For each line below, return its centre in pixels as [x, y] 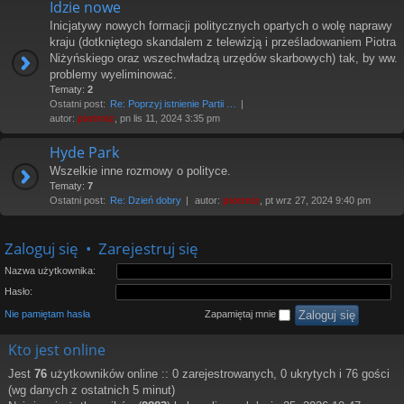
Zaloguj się [41, 248]
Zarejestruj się [148, 248]
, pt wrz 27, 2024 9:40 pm [315, 200]
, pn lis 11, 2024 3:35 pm [167, 118]
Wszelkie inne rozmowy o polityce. [140, 171]
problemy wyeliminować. [113, 74]
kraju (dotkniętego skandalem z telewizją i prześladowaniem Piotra [223, 42]
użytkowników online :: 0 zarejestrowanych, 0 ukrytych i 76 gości [218, 374]
